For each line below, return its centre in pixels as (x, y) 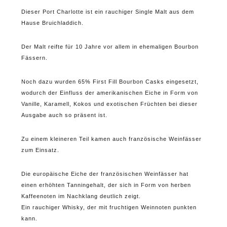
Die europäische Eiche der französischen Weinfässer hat (105, 174)
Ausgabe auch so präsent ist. (64, 115)
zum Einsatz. (40, 150)
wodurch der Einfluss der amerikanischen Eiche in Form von (109, 92)
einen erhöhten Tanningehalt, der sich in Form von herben (106, 185)
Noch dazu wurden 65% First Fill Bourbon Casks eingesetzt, (110, 81)
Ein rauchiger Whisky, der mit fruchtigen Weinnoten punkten (109, 207)
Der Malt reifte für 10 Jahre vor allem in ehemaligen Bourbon (110, 46)
